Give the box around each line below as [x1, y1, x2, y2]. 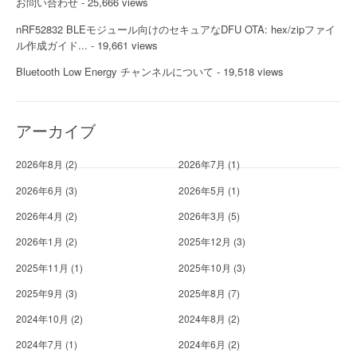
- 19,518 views [214, 63, 284, 79]
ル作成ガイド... [16, 37, 88, 53]
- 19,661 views [88, 37, 158, 53]
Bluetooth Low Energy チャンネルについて [16, 63, 214, 79]
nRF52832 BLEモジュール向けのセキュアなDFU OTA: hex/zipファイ [16, 21, 335, 37]
